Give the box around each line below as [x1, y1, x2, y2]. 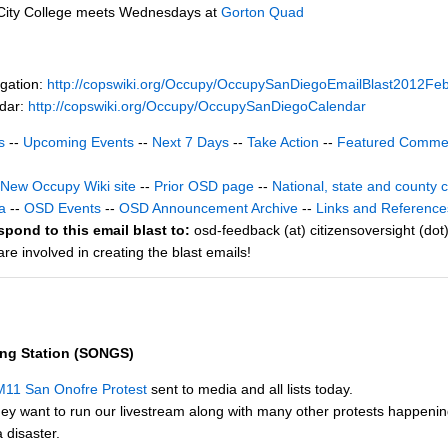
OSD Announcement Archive [119, 200, 298, 217]
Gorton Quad [221, 4, 304, 21]
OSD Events [24, 200, 101, 217]
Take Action [247, 134, 319, 151]
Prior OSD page [154, 178, 254, 195]
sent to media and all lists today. [147, 380, 353, 397]
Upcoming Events [23, 134, 134, 151]
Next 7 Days [152, 134, 229, 151]
